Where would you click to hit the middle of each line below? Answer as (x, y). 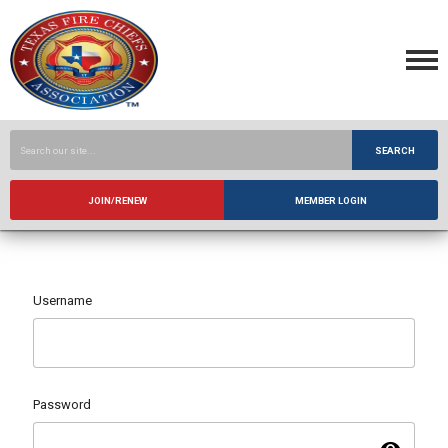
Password (62, 404)
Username (62, 300)
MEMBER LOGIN (331, 200)
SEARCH (395, 150)
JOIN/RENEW (117, 200)
